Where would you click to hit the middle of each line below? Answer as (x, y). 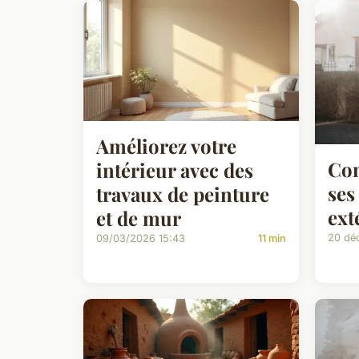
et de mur (139, 218)
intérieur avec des (175, 169)
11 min (272, 238)
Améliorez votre (166, 145)
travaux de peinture (183, 194)
